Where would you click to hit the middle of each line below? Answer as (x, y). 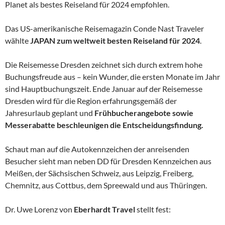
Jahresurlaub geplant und (50, 113)
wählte (18, 40)
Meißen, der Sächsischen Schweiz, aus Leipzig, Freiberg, (99, 173)
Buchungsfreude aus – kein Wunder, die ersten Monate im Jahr (113, 76)
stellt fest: (153, 209)
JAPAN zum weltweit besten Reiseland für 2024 (115, 40)
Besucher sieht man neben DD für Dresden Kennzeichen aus (108, 161)
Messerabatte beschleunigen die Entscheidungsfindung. (104, 125)
